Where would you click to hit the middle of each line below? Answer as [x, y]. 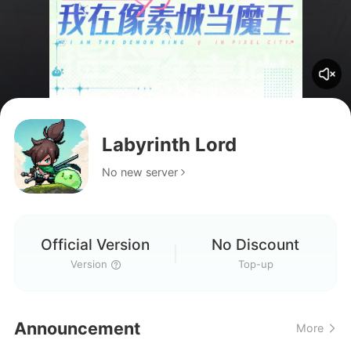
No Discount [256, 244]
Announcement [77, 328]
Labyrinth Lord [170, 144]
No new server [140, 172]
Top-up [255, 264]
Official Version [96, 244]
